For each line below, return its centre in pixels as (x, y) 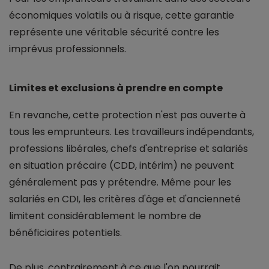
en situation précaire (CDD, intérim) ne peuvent (122, 166)
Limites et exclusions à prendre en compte (116, 88)
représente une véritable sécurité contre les (114, 32)
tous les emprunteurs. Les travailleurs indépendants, (131, 132)
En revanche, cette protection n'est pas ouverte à (127, 115)
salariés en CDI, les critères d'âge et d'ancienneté (125, 199)
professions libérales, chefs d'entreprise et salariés (128, 149)
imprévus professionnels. (68, 49)
